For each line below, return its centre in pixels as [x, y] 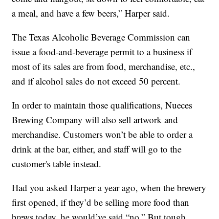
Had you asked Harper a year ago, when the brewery [109, 188]
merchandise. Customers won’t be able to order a [102, 134]
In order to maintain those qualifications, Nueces [102, 105]
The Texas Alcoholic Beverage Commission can [101, 37]
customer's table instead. [57, 164]
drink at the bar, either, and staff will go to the [97, 149]
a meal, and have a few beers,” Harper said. [91, 13]
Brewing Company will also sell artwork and [95, 120]
